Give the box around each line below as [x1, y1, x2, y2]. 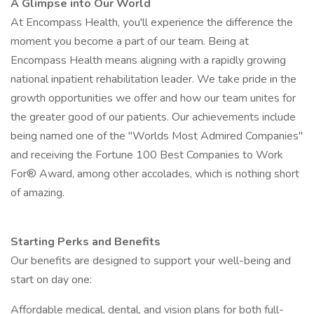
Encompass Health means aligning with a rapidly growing [11, 53, 286, 68]
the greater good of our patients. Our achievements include [11, 109, 296, 125]
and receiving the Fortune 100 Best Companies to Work [11, 147, 283, 163]
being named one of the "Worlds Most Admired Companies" [11, 128, 303, 144]
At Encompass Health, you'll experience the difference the [11, 15, 293, 30]
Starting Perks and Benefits [11, 234, 161, 250]
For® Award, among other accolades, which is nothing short [11, 166, 299, 182]
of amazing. [11, 185, 64, 200]
